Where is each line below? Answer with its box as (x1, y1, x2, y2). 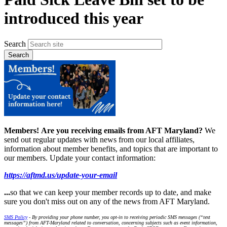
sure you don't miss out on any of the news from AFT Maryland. (4, 197, 212, 206)
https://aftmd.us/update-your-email (4, 170, 117, 179)
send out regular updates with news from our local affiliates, (4, 135, 195, 144)
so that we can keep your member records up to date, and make (10, 187, 211, 197)
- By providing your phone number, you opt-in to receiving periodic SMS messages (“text (27, 214, 210, 220)
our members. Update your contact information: (4, 153, 158, 162)
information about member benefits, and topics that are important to (4, 144, 218, 153)
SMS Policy (4, 214, 27, 220)
